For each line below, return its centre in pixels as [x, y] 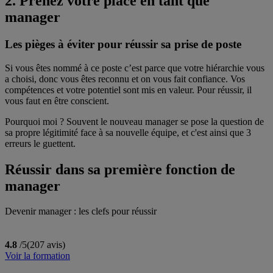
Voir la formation [37, 256]
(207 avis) [46, 245]
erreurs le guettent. [40, 143]
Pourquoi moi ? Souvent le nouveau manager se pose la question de [134, 121]
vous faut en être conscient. [57, 101]
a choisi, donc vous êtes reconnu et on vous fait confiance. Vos [125, 79]
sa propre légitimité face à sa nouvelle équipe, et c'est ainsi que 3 [128, 132]
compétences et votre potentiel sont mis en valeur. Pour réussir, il [128, 90]
